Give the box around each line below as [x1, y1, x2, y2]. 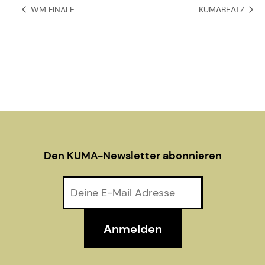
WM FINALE [28, 4, 75, 15]
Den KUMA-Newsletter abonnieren [43, 148, 222, 163]
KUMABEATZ [199, 4, 247, 15]
